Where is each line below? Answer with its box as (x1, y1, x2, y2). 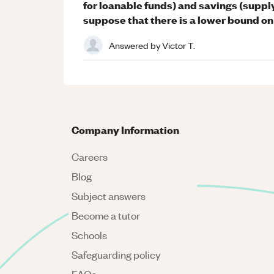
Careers (72, 150, 108, 163)
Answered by (109, 39, 162, 51)
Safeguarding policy (72, 248, 161, 261)
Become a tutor (72, 209, 140, 222)
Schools (72, 228, 107, 242)
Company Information (72, 122, 179, 136)
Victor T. (162, 39, 195, 51)
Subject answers (72, 189, 146, 202)
